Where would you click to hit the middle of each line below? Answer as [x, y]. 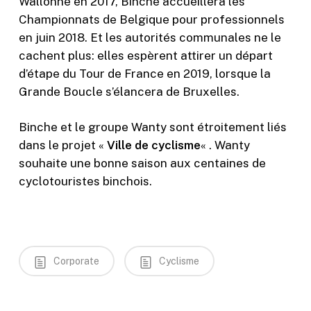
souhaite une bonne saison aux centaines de [142, 163]
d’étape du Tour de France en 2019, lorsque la [144, 73]
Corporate [75, 261]
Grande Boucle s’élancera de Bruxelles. [129, 91]
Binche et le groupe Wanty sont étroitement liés [152, 127]
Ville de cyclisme [153, 145]
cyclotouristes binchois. [85, 181]
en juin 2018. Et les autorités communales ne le [150, 37]
